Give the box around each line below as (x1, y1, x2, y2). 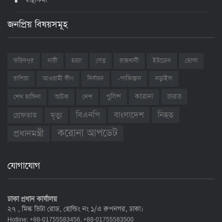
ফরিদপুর (13, 56, 34, 65)
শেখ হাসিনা (13, 92, 41, 102)
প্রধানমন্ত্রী (13, 127, 44, 140)
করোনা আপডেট (57, 126, 117, 140)
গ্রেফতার (13, 111, 37, 120)
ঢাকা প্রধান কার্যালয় (7, 194, 57, 204)
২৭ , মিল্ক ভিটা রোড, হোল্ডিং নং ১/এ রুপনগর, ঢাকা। (7, 204, 143, 214)
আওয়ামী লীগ (43, 74, 73, 83)
